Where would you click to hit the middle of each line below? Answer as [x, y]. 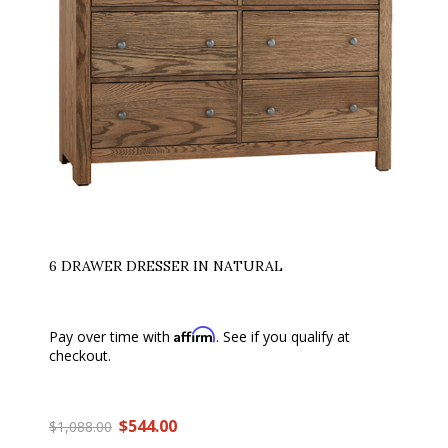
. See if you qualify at [283, 336]
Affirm [195, 334]
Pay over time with [111, 336]
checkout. [80, 355]
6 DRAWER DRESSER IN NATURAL [166, 266]
